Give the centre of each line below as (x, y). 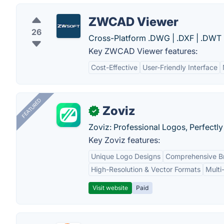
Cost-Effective (114, 67)
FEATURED (31, 108)
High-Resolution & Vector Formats (146, 169)
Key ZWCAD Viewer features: (143, 51)
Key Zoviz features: (124, 140)
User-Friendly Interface (180, 67)
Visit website (110, 188)
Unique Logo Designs (126, 156)
